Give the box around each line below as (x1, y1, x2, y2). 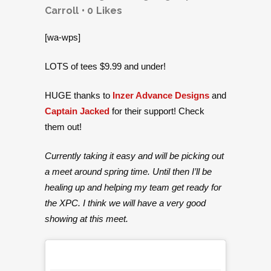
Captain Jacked (45, 106, 109, 116)
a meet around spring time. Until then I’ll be (45, 166, 212, 177)
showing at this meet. (45, 214, 128, 224)
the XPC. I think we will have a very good (45, 198, 206, 208)
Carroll (45, 5, 79, 16)
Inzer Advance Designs (113, 90, 209, 100)
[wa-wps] (45, 32, 80, 42)
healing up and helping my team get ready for (45, 182, 221, 192)
